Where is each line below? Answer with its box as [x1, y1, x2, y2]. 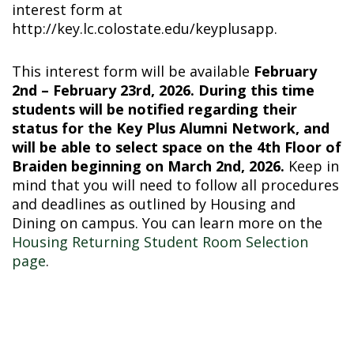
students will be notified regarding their [12, 99, 297, 119]
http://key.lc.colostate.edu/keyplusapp [12, 18, 274, 38]
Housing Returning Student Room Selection [12, 232, 308, 251]
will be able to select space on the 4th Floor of [12, 137, 341, 156]
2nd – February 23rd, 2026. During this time [12, 80, 314, 100]
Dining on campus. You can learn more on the [12, 213, 322, 232]
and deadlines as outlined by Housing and [12, 194, 296, 213]
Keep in [288, 156, 339, 175]
